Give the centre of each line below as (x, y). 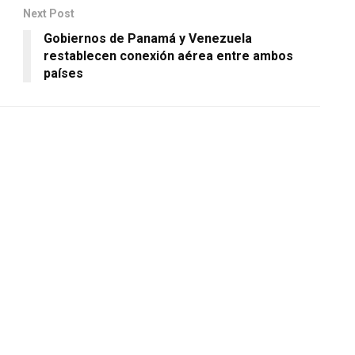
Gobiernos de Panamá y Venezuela (148, 38)
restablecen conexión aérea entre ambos (168, 55)
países (63, 73)
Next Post (49, 13)
